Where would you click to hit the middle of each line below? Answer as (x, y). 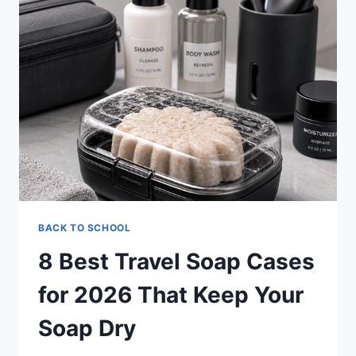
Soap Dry (87, 328)
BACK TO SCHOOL (85, 227)
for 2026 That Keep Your (171, 294)
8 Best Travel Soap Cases (176, 261)
